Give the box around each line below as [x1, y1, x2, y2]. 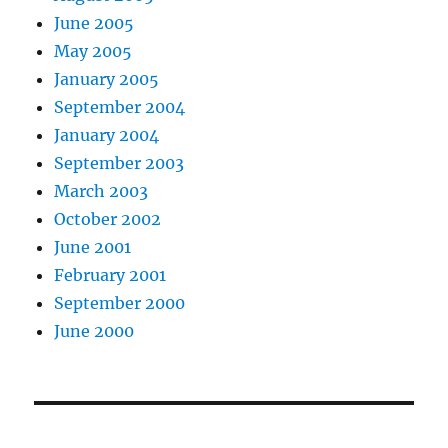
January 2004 [54, 125, 160, 146]
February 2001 [54, 265, 167, 286]
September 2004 [54, 97, 186, 118]
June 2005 [54, 13, 135, 34]
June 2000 [54, 321, 135, 342]
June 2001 [54, 237, 132, 258]
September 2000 [54, 293, 186, 314]
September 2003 [54, 153, 185, 174]
